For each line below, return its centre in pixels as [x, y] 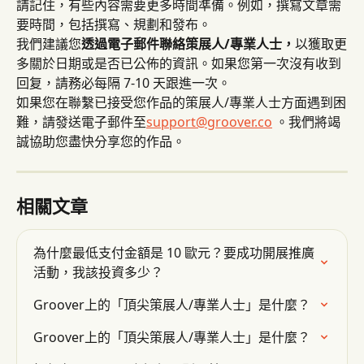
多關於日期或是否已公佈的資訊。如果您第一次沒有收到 [179, 63]
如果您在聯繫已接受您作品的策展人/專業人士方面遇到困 [181, 102]
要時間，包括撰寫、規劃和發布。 [114, 24]
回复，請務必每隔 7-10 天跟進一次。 [123, 82]
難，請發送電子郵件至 [81, 121]
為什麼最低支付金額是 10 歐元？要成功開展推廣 [174, 252]
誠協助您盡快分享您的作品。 [101, 141]
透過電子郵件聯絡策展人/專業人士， [188, 43]
